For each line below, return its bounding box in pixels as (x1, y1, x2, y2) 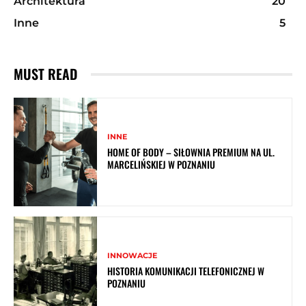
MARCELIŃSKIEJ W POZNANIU (107, 157, 216, 172)
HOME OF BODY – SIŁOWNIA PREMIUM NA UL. (107, 145, 275, 160)
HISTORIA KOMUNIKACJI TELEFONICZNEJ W (107, 264, 265, 279)
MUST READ (14, 64, 77, 85)
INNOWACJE (107, 251, 158, 261)
